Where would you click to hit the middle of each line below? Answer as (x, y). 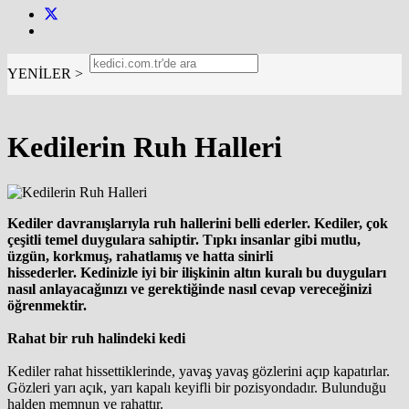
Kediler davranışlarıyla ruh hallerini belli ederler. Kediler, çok (198, 223)
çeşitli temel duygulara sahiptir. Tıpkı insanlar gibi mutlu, (184, 239)
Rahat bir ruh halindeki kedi (96, 338)
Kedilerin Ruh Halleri (145, 147)
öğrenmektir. (47, 305)
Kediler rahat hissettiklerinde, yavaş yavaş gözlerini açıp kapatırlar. (199, 371)
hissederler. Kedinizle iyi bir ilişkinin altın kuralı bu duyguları (197, 272)
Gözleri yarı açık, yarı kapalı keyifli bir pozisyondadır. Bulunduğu (197, 387)
